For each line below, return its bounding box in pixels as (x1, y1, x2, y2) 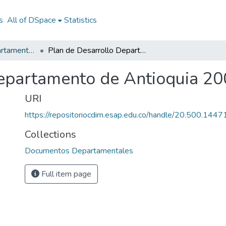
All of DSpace (7, 15, 56, 26)
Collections (25, 128, 76, 141)
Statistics (64, 15, 97, 26)
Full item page (39, 168, 91, 180)
